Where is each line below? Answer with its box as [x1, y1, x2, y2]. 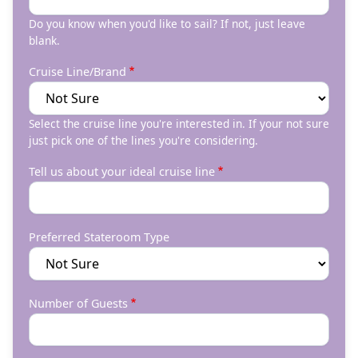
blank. [29, 32, 60, 48]
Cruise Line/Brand [29, 63, 126, 79]
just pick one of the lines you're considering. [29, 132, 258, 148]
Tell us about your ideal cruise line [29, 163, 215, 179]
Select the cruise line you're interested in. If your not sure [29, 115, 329, 131]
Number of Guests [29, 295, 128, 311]
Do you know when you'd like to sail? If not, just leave [29, 15, 305, 31]
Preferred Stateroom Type [29, 229, 169, 245]
